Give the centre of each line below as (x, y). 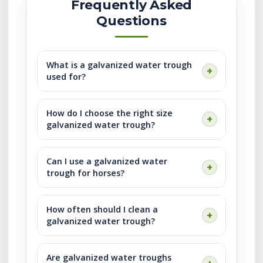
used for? (66, 77)
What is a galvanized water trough (119, 65)
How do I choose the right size (109, 113)
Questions (131, 21)
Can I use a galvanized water (107, 161)
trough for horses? (85, 173)
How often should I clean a (102, 209)
